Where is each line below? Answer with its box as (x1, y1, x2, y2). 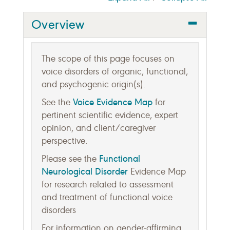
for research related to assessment (42, 179, 174, 190)
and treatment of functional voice (42, 191, 172, 203)
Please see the (42, 153, 99, 164)
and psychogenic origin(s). (42, 79, 145, 90)
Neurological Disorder (42, 165, 128, 177)
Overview (31, 16, 85, 32)
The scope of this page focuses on (42, 53, 175, 64)
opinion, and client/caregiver (42, 122, 156, 133)
